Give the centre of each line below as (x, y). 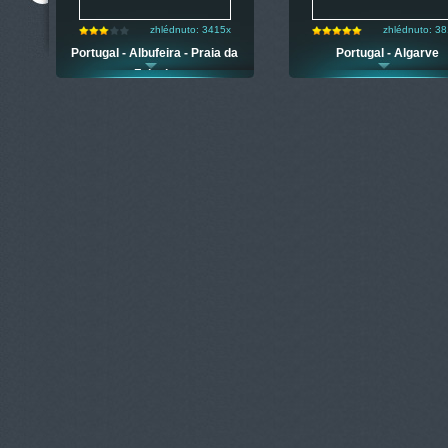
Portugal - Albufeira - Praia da (155, 53)
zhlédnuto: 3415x (190, 29)
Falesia (155, 74)
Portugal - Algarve (388, 53)
